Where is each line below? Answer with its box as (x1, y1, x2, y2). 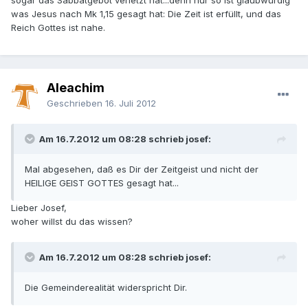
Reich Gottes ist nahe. (11, 22, 105, 34)
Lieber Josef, (11, 202, 67, 214)
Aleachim (47, 80, 104, 96)
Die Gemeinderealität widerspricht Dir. (25, 282, 187, 294)
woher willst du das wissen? (11, 216, 133, 228)
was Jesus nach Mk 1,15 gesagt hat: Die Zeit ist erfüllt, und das (11, 8, 281, 20)
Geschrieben (47, 98, 105, 109)
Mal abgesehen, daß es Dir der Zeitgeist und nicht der (25, 164, 258, 175)
